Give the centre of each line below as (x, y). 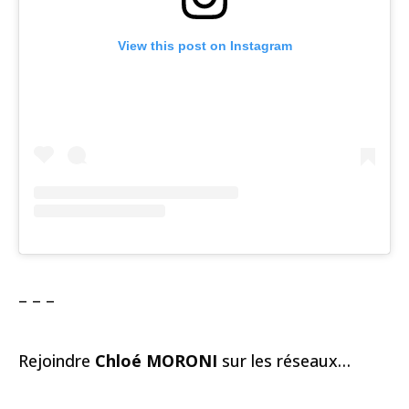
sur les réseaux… (284, 361)
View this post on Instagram (204, 46)
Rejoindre (57, 361)
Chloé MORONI (156, 361)
